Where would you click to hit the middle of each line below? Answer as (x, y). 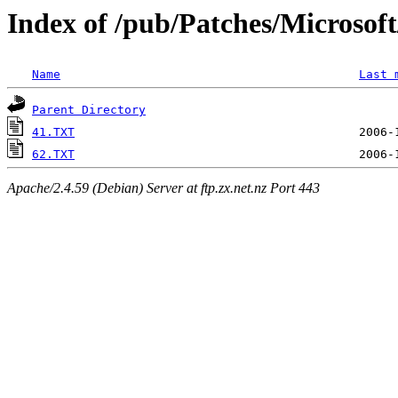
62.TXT (53, 155)
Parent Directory (89, 110)
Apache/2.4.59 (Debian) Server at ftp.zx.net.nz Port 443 (163, 187)
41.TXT (53, 132)
